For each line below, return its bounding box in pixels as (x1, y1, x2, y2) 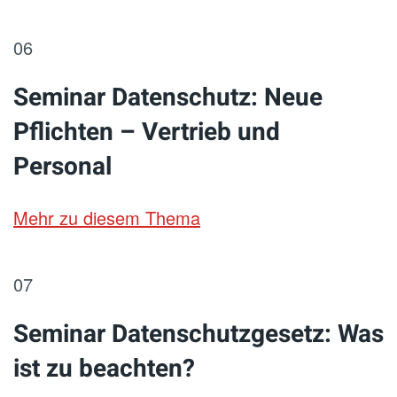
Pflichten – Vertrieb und (13, 114, 280, 151)
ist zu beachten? (13, 351, 195, 387)
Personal (13, 149, 112, 185)
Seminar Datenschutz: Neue (13, 80, 323, 116)
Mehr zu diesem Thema (13, 205, 200, 230)
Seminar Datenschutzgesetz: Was (13, 316, 384, 353)
